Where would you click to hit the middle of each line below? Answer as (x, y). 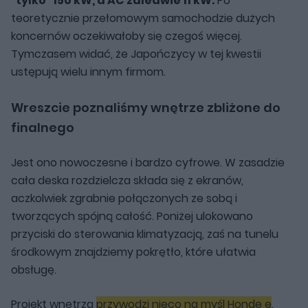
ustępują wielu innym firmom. (88, 71)
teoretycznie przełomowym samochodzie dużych (143, 18)
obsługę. (34, 269)
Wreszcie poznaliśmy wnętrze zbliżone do (146, 107)
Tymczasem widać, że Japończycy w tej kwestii (136, 54)
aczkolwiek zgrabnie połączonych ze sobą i (124, 198)
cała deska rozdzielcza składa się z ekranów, (127, 180)
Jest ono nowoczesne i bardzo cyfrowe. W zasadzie (148, 162)
